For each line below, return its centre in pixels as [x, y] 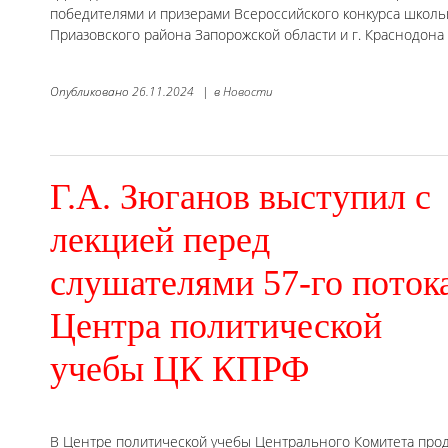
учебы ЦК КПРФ [179, 368]
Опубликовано [91, 91]
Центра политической [216, 325]
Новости [248, 91]
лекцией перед [160, 239]
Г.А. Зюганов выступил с [240, 196]
